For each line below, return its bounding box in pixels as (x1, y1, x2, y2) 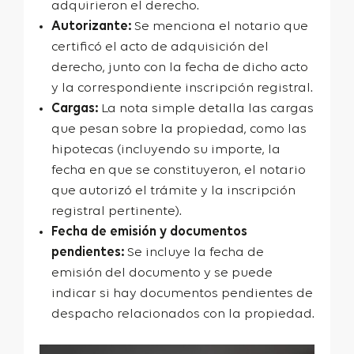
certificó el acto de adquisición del (51, 40, 269, 54)
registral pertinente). (51, 204, 182, 218)
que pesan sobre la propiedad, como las (51, 122, 307, 136)
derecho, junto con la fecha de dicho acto (51, 60, 308, 74)
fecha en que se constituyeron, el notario (51, 163, 306, 177)
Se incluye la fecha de (124, 245, 264, 259)
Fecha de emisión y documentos (51, 224, 247, 239)
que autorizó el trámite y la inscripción (51, 183, 296, 198)
